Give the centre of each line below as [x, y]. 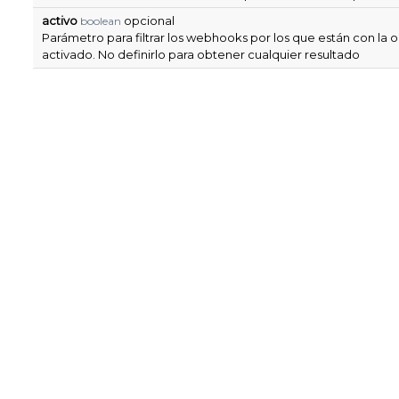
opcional [148, 20]
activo [60, 20]
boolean [101, 21]
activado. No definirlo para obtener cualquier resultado [201, 54]
